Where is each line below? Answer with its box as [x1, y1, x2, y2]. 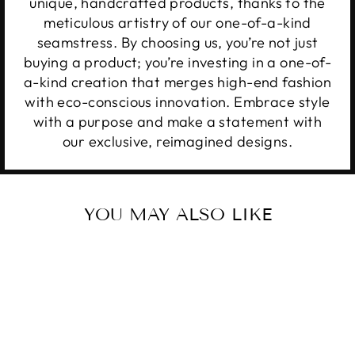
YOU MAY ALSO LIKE [83, 203, 272, 225]
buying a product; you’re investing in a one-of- [23, 53, 332, 72]
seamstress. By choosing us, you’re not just [36, 33, 319, 52]
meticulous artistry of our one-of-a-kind [44, 13, 311, 32]
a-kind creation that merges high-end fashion [23, 73, 332, 92]
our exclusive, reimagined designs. [62, 132, 293, 151]
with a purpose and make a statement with [32, 113, 323, 132]
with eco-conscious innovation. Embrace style [25, 93, 330, 112]
